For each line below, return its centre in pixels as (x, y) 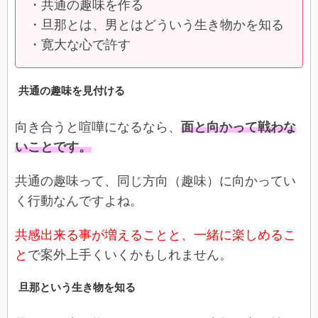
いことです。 (53, 147)
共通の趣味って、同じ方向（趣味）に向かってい (155, 181)
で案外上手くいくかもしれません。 (130, 254)
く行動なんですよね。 (79, 201)
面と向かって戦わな (238, 127)
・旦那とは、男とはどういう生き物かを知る (156, 24)
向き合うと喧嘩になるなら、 (98, 127)
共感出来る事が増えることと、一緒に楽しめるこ (155, 235)
